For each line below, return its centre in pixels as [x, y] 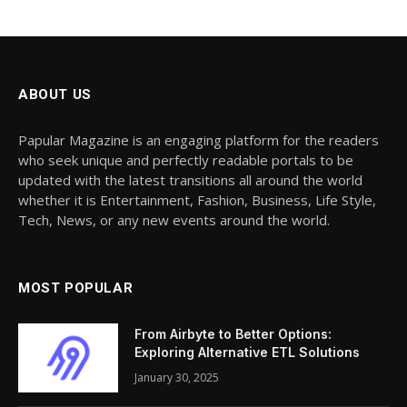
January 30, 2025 [177, 377]
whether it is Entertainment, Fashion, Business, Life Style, [197, 199]
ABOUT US [55, 94]
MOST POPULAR [76, 288]
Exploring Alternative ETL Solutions [247, 352]
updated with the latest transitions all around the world [190, 179]
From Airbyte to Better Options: [233, 333]
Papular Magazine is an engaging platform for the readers [199, 139]
